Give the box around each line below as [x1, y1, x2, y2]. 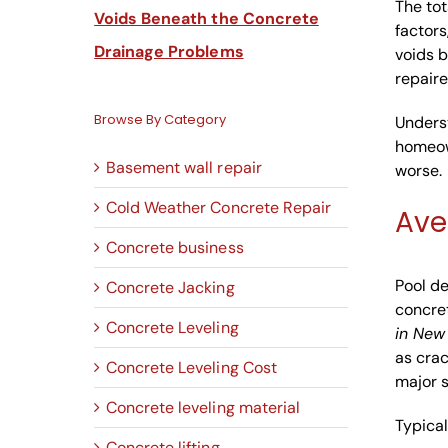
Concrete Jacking [106, 277, 235, 299]
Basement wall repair [106, 157, 262, 179]
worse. [394, 159, 442, 181]
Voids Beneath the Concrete [94, 8, 319, 30]
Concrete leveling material [106, 397, 300, 419]
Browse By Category [94, 110, 227, 130]
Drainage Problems [94, 41, 244, 63]
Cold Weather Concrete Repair [106, 197, 331, 219]
